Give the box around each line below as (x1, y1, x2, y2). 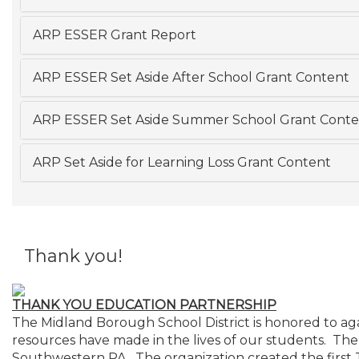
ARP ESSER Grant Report (33, 26, 196, 42)
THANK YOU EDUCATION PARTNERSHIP (12, 296, 276, 313)
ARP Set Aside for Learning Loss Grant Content (33, 154, 331, 170)
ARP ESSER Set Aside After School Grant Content (33, 69, 349, 85)
